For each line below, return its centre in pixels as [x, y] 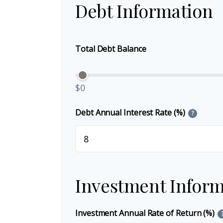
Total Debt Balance [111, 49]
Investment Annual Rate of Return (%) [145, 213]
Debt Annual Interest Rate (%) [130, 112]
